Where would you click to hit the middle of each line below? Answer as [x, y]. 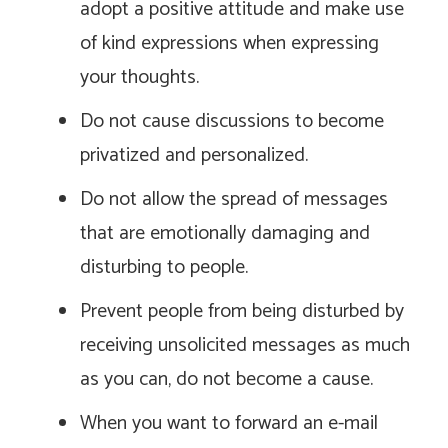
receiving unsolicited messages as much [245, 346]
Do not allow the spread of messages [234, 200]
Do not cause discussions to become [232, 122]
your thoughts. [139, 78]
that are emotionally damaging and [225, 234]
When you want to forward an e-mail [229, 424]
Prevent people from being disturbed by [242, 312]
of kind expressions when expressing [229, 44]
